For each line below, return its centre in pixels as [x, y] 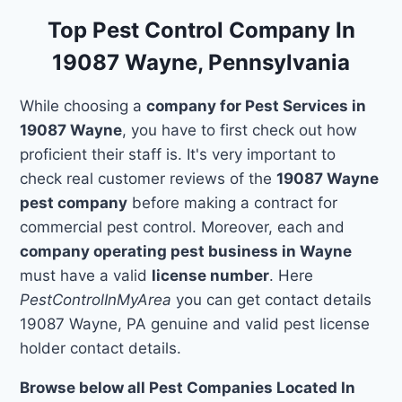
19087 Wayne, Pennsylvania [201, 62]
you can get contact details [272, 299]
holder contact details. [101, 348]
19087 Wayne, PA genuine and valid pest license [195, 323]
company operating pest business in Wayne [186, 251]
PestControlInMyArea [96, 299]
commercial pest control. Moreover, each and [183, 227]
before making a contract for [233, 202]
